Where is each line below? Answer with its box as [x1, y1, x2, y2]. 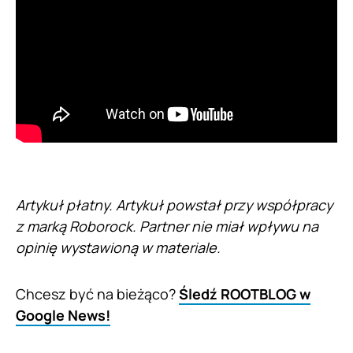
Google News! [16, 306, 110, 325]
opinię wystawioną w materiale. [16, 238, 221, 258]
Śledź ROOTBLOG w [179, 284, 310, 304]
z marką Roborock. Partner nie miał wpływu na [16, 217, 318, 236]
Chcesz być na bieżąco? [16, 284, 179, 304]
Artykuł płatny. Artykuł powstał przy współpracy [16, 195, 333, 215]
